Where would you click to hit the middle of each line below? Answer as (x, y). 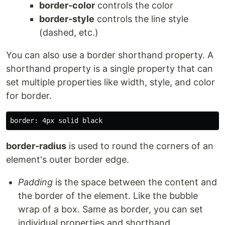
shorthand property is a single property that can (109, 69)
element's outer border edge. (68, 159)
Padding (35, 182)
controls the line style (141, 19)
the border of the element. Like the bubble (108, 196)
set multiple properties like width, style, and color (110, 82)
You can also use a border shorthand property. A (110, 55)
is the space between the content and (135, 182)
